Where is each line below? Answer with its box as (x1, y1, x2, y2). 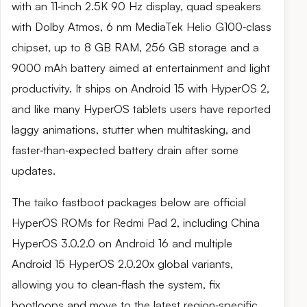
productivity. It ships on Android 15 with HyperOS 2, (12, 82, 269, 95)
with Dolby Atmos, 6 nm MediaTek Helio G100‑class (12, 20, 271, 34)
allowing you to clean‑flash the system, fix (12, 278, 220, 291)
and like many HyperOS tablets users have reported (12, 102, 271, 116)
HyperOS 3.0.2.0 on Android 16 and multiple (12, 236, 232, 250)
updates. (12, 164, 56, 177)
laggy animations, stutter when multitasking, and (12, 123, 251, 136)
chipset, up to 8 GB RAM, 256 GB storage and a (12, 40, 259, 54)
